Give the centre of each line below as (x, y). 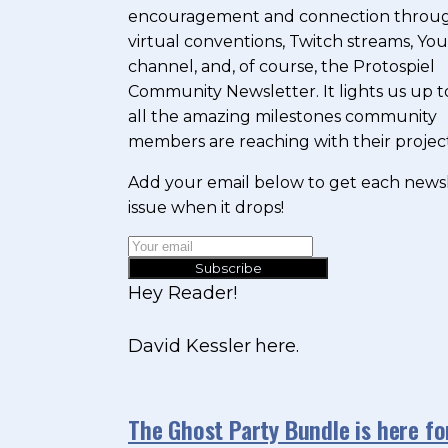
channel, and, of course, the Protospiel (281, 67)
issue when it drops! (206, 208)
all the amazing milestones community (282, 117)
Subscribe (228, 268)
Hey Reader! (182, 293)
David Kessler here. (214, 346)
